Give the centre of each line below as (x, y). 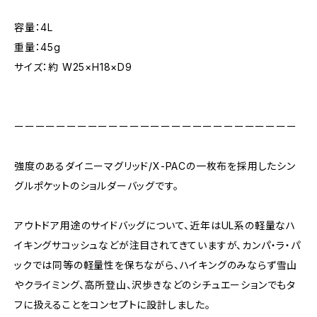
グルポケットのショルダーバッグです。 (97, 186)
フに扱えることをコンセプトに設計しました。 (113, 305)
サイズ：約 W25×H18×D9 (73, 67)
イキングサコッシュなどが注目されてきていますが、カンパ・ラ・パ (157, 245)
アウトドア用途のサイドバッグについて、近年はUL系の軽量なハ (155, 225)
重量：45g (38, 47)
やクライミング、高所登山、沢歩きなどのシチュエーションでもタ (155, 285)
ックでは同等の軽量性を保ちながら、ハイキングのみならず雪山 (156, 265)
